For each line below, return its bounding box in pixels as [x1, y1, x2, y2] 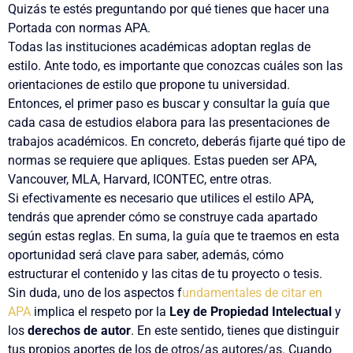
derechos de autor [24, 322, 131, 338]
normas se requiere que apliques [8, 152, 188, 168]
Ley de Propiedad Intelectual [169, 303, 335, 319]
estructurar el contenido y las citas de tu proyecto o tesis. [8, 266, 322, 281]
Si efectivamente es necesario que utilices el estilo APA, [8, 190, 314, 206]
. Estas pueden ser [188, 152, 292, 168]
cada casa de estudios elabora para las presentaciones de [8, 114, 329, 130]
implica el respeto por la [31, 303, 169, 319]
